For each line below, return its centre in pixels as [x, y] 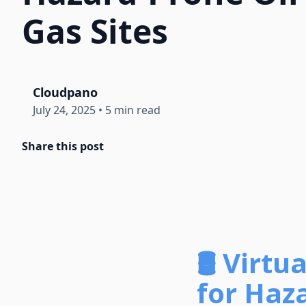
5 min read [133, 110]
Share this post [63, 146]
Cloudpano [65, 92]
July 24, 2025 [64, 110]
